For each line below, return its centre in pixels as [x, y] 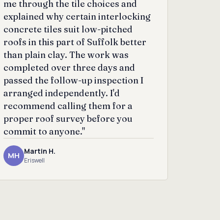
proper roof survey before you [68, 118]
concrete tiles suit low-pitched [68, 29]
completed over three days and [69, 67]
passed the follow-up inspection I [74, 80]
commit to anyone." [44, 131]
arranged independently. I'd [62, 93]
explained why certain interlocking [77, 16]
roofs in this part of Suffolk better [75, 42]
